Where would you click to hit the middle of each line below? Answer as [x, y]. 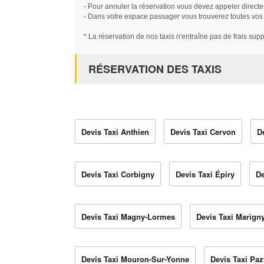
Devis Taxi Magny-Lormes [128, 217]
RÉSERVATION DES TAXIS [155, 69]
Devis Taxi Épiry [205, 174]
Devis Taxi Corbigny [118, 174]
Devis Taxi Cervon [203, 132]
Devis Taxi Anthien [115, 132]
